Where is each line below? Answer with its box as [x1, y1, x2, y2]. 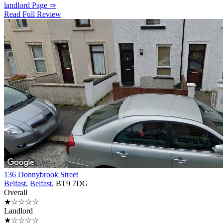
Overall [4, 188, 27, 197]
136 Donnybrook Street [4, 170, 78, 179]
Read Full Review [4, 10, 61, 19]
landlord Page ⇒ [4, 1, 56, 10]
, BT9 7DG [52, 179, 88, 188]
